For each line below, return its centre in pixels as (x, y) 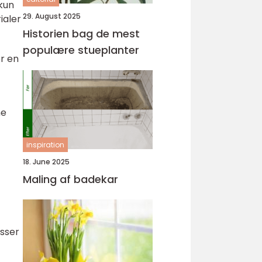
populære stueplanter (81, 50)
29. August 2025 (52, 16)
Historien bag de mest (81, 34)
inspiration (45, 145)
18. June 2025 (46, 162)
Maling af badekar (70, 179)
